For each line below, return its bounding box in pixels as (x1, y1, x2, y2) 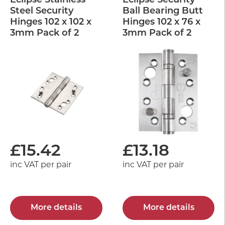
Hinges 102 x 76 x (123, 17, 200, 27)
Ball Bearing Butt (123, 6, 203, 16)
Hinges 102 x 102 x (10, 17, 91, 27)
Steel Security (10, 6, 73, 16)
